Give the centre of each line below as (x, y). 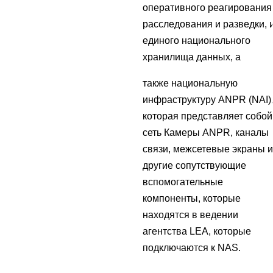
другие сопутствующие (194, 166)
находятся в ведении (190, 215)
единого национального (197, 41)
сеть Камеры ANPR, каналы (206, 133)
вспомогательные (183, 182)
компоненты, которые (192, 199)
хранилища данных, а (192, 57)
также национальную (190, 83)
